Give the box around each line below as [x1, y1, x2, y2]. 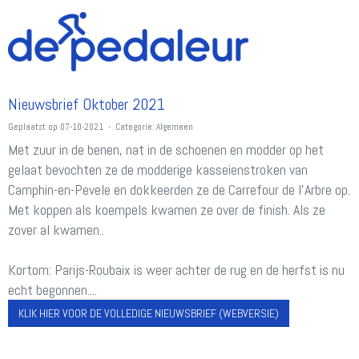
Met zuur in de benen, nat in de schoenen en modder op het [8, 140, 324, 159]
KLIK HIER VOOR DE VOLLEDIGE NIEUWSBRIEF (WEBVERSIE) [18, 306, 279, 321]
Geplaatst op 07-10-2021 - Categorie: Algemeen [8, 121, 193, 132]
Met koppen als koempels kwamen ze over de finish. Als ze [8, 200, 325, 219]
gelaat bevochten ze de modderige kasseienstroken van [8, 160, 308, 179]
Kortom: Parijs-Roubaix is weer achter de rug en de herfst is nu [8, 260, 345, 279]
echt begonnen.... [8, 280, 97, 299]
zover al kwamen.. [8, 220, 107, 239]
